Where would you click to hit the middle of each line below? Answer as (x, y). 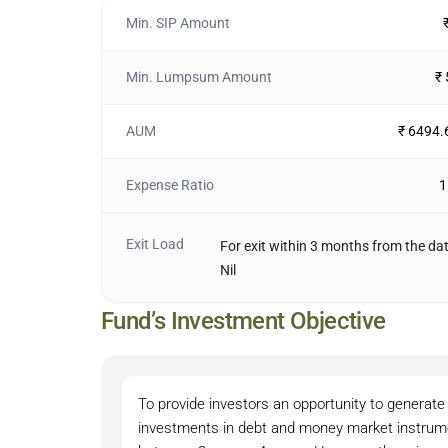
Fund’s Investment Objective (243, 321)
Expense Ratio (169, 185)
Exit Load (154, 244)
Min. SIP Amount (177, 23)
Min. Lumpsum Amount (198, 77)
